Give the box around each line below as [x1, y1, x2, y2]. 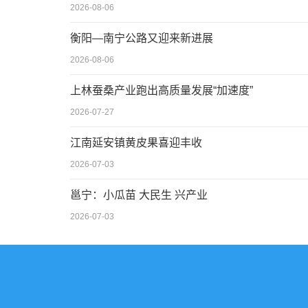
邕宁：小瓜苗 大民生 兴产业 [70, 189, 208, 201]
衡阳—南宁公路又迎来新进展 [70, 32, 213, 44]
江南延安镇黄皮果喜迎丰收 [70, 137, 202, 148]
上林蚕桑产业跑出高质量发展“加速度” [70, 85, 253, 96]
